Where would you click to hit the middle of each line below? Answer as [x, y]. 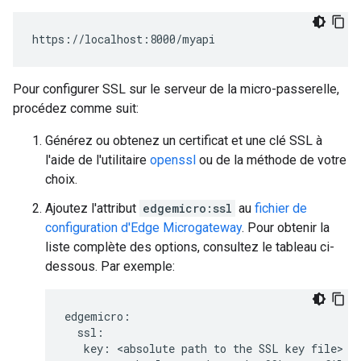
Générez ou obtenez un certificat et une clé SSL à [184, 141]
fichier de [281, 208]
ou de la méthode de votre [271, 160]
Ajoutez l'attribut [92, 208]
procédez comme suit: [76, 108]
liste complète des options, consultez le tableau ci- [190, 247]
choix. [61, 179]
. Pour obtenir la [286, 228]
